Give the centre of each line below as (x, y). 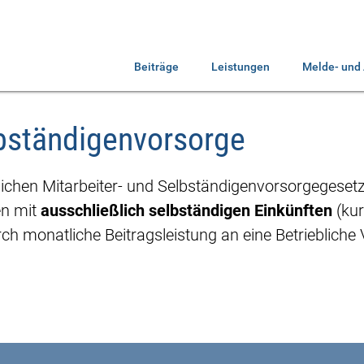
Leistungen (240, 67)
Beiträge (156, 67)
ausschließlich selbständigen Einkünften (186, 210)
